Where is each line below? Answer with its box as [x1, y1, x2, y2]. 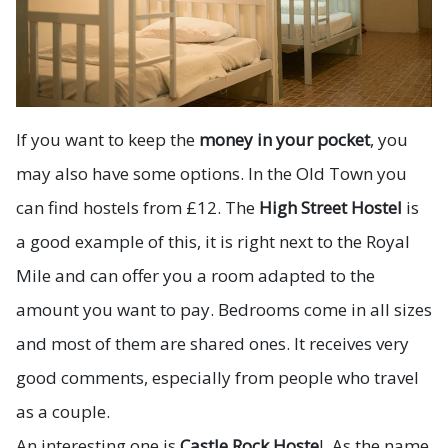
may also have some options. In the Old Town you [16, 161, 407, 185]
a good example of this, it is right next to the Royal [16, 229, 410, 253]
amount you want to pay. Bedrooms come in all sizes [16, 297, 432, 321]
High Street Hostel [259, 195, 402, 219]
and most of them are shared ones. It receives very [16, 331, 409, 355]
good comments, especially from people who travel [16, 365, 419, 389]
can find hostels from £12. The [16, 195, 259, 219]
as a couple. [16, 399, 110, 423]
